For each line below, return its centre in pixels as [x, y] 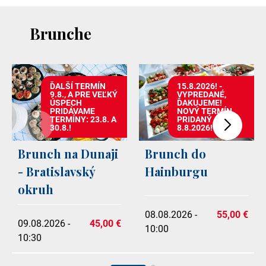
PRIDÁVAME [72, 111]
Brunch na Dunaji [68, 153]
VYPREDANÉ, [201, 94]
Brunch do [175, 153]
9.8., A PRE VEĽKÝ [83, 94]
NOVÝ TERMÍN [204, 111]
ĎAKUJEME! [199, 102]
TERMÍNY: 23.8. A [83, 119]
